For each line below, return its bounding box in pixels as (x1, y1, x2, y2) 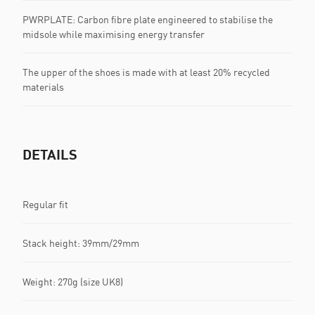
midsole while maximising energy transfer (22, 28, 205, 40)
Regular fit (22, 198, 68, 210)
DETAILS (22, 146, 77, 162)
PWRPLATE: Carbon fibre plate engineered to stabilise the (22, 13, 273, 25)
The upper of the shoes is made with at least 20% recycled (22, 66, 270, 78)
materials (22, 81, 64, 93)
